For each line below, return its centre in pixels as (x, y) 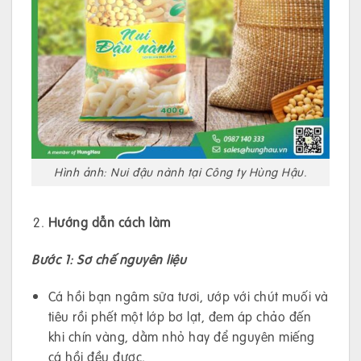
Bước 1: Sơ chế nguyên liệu (109, 259)
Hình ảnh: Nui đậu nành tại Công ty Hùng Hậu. (180, 172)
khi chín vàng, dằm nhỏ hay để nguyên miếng (181, 336)
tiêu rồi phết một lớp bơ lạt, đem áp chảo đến (180, 316)
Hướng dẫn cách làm (109, 222)
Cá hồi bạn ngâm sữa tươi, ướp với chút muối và (188, 296)
